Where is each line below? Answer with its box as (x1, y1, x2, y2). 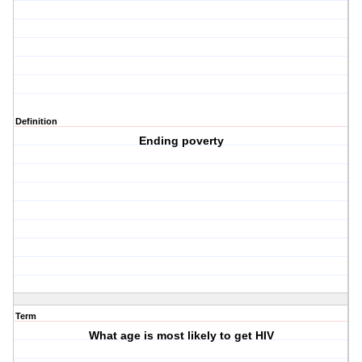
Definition (15, 116, 57, 127)
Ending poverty (138, 134, 224, 148)
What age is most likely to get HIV (88, 329, 274, 343)
